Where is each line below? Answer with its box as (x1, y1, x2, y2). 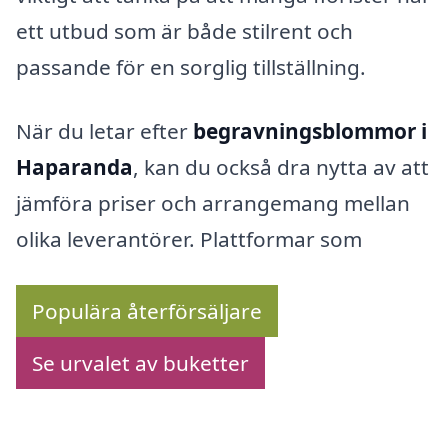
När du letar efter (16, 116, 193, 145)
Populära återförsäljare (32, 296, 262, 325)
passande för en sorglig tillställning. (16, 53, 366, 82)
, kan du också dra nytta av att (133, 152, 429, 181)
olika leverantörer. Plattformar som (16, 224, 362, 253)
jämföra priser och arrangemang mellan (16, 188, 410, 217)
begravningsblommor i (193, 116, 427, 145)
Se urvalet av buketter (32, 348, 249, 377)
